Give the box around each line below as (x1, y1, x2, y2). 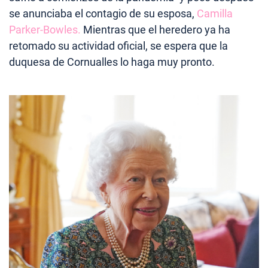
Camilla (194, 7, 233, 20)
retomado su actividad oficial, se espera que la (9, 39, 228, 52)
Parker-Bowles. (9, 23, 81, 36)
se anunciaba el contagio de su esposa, (9, 7, 194, 20)
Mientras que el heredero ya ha (81, 23, 230, 36)
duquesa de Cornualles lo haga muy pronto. (9, 55, 215, 68)
